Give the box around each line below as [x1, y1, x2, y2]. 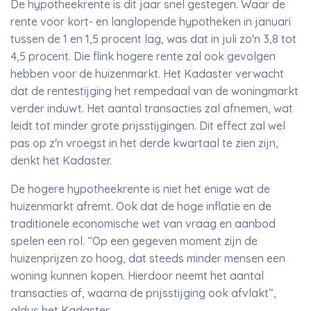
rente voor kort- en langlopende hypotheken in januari [10, 15, 291, 28]
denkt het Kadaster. [10, 153, 112, 167]
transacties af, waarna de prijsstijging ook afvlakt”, [10, 286, 276, 300]
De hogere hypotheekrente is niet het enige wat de [10, 182, 270, 196]
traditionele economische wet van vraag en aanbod [10, 217, 276, 230]
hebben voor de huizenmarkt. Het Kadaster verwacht [10, 67, 284, 81]
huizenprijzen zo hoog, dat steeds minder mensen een [10, 251, 285, 265]
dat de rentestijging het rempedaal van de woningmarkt [10, 84, 299, 98]
